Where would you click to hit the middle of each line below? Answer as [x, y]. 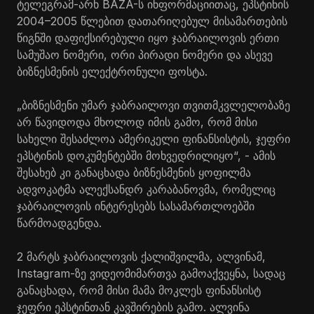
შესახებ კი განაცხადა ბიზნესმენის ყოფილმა [134, 172]
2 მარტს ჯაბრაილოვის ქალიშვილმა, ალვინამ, [141, 256]
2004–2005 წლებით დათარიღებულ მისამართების [152, 21]
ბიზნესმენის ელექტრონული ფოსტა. [112, 71]
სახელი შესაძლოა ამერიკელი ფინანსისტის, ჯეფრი [153, 138]
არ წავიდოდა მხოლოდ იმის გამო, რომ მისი [137, 122]
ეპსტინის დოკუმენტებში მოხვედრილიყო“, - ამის [146, 155]
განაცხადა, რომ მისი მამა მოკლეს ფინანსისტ [139, 290]
